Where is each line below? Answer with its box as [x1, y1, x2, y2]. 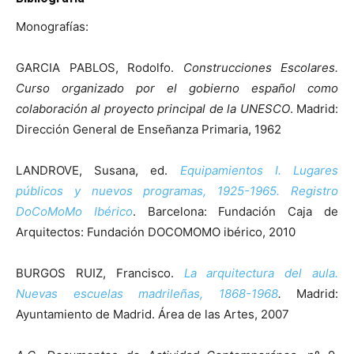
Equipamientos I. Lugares [179, 162, 339, 178]
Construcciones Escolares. [183, 59, 338, 75]
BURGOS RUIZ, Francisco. [16, 265, 184, 281]
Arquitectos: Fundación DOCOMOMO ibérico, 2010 [16, 224, 296, 239]
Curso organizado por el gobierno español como [16, 80, 338, 96]
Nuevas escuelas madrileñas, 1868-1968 [16, 285, 278, 301]
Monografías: [16, 18, 88, 34]
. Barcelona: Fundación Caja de [132, 203, 339, 219]
